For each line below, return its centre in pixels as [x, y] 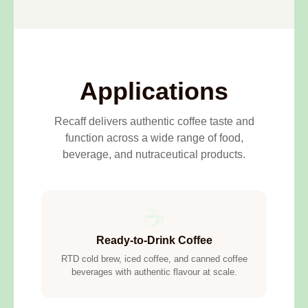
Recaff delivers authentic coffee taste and [154, 122]
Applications [154, 91]
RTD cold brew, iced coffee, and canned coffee [154, 259]
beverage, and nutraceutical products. [154, 155]
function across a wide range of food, [154, 138]
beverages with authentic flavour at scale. [154, 272]
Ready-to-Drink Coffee [154, 241]
